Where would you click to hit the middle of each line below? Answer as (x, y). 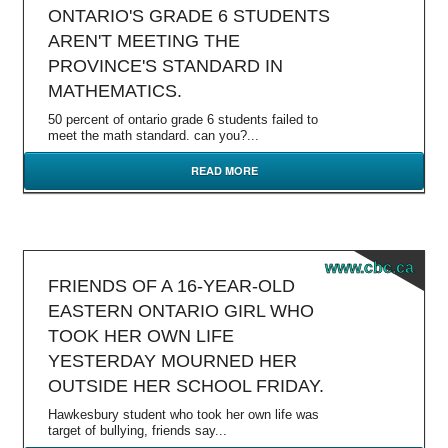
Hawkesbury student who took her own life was (183, 414)
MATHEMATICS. (115, 91)
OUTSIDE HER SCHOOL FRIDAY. (186, 386)
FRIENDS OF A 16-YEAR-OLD (171, 286)
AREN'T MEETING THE (144, 41)
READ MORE (224, 170)
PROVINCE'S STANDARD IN (165, 66)
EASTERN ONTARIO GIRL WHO (181, 311)
